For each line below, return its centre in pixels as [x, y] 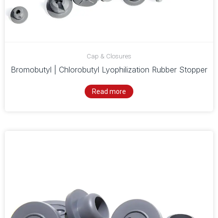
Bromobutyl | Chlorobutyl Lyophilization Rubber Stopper [109, 69]
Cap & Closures [109, 56]
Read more [109, 91]
